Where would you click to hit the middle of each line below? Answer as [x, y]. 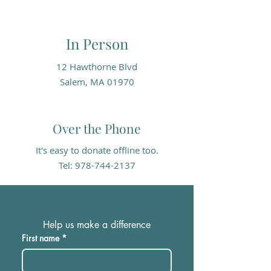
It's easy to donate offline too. [97, 150]
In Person [97, 44]
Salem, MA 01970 [97, 82]
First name [41, 238]
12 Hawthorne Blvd [97, 67]
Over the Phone [97, 128]
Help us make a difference [96, 225]
